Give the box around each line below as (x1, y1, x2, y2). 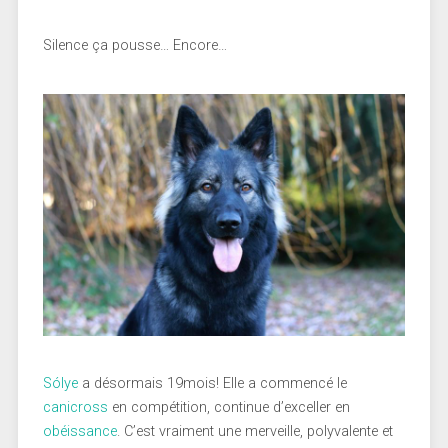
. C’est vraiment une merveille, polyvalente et (116, 422, 393, 440)
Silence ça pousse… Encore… (42, 37, 227, 54)
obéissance (42, 422, 117, 440)
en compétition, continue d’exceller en (107, 398, 350, 416)
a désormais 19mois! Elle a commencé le (77, 374, 347, 392)
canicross (42, 398, 108, 416)
